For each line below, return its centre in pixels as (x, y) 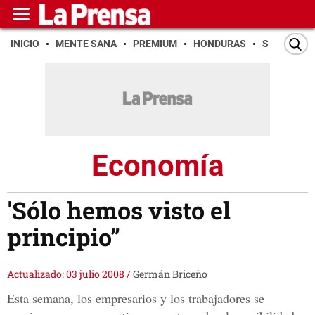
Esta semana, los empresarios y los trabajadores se (136, 298)
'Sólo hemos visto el (119, 210)
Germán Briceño (170, 274)
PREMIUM (155, 44)
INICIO (25, 44)
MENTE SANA (86, 44)
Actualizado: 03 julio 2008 (67, 274)
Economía (157, 165)
